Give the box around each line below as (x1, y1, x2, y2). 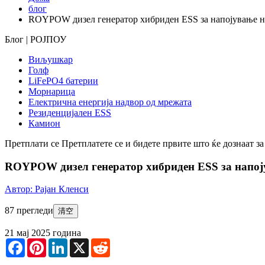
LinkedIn (67, 238, 102, 248)
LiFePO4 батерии (28, 75, 98, 86)
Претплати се (5, 138, 59, 148)
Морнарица (28, 86, 75, 96)
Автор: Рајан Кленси (5, 184, 89, 195)
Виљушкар (28, 54, 73, 64)
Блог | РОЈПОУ (5, 34, 66, 44)
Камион (28, 118, 60, 128)
